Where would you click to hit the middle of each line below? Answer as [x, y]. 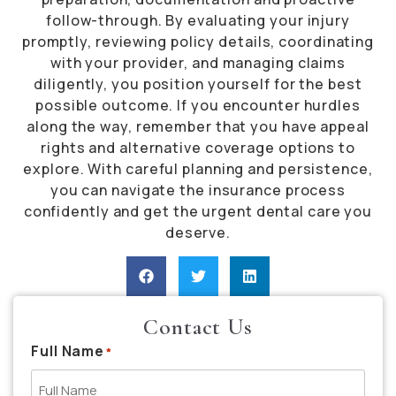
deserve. [198, 233]
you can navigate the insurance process [198, 190]
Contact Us [198, 326]
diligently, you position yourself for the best [198, 84]
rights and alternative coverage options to [198, 148]
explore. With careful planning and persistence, [198, 169]
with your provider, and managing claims [198, 63]
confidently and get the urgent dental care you [198, 212]
